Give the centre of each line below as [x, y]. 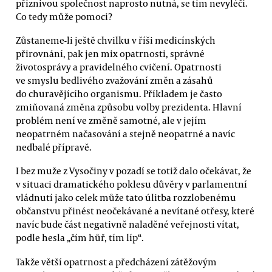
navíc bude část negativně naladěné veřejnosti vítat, [127, 224]
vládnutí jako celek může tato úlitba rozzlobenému [126, 198]
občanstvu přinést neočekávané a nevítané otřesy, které [135, 211]
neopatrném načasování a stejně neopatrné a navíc [125, 133]
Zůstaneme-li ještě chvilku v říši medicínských [116, 40]
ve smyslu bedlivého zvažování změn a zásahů [114, 80]
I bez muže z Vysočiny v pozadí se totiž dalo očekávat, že [134, 171]
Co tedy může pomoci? [64, 16]
